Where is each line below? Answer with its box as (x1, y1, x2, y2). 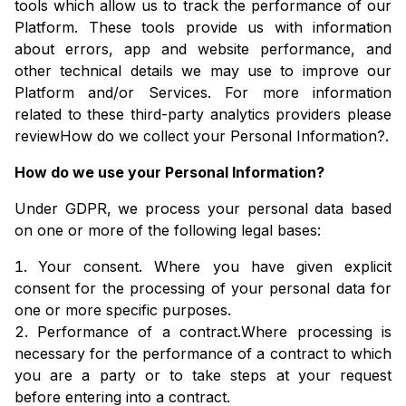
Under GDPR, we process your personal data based (14, 199, 391, 218)
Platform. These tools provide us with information (14, 18, 391, 37)
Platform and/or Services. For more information (14, 83, 391, 102)
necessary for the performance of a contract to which (14, 344, 391, 363)
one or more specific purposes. (14, 301, 231, 320)
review (14, 127, 60, 146)
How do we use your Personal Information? (14, 163, 324, 182)
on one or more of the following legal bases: (14, 221, 321, 240)
